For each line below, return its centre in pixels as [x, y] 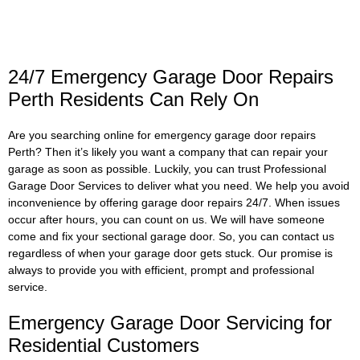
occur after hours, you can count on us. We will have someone [166, 219]
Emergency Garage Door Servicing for [170, 323]
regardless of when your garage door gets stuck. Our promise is [170, 253]
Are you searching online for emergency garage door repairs [162, 135]
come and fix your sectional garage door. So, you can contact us [171, 236]
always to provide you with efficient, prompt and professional [161, 270]
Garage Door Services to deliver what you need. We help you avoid [179, 186]
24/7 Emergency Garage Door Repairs [171, 77]
